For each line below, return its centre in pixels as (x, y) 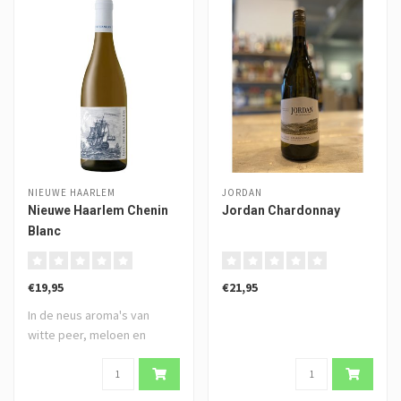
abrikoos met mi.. (74, 354)
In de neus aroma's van (89, 315)
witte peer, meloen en (87, 334)
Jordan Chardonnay (281, 210)
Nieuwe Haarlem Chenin (98, 210)
